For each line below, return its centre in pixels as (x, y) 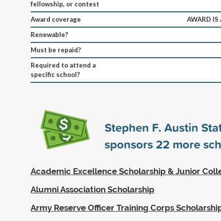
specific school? (55, 74)
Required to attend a (63, 65)
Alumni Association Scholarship (92, 189)
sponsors (130, 144)
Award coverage (56, 19)
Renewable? (49, 34)
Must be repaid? (56, 50)
